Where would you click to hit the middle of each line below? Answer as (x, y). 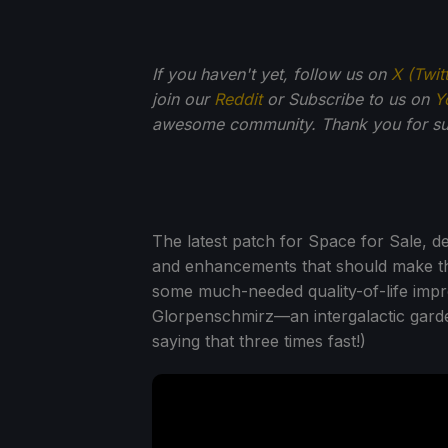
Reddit (238, 98)
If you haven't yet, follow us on (271, 73)
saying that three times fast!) (259, 340)
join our (183, 98)
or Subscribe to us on (348, 98)
